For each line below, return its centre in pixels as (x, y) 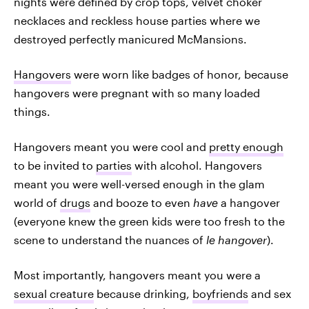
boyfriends (220, 293)
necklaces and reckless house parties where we (137, 20)
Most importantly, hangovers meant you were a (137, 275)
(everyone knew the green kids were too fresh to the (149, 221)
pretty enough (246, 147)
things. (32, 111)
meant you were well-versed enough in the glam (139, 184)
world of (37, 202)
